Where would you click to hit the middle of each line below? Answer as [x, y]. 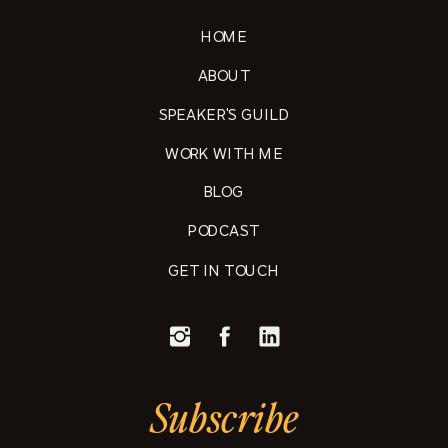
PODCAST [224, 231]
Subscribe [225, 416]
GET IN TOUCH [224, 270]
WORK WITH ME [224, 154]
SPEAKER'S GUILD [224, 114]
